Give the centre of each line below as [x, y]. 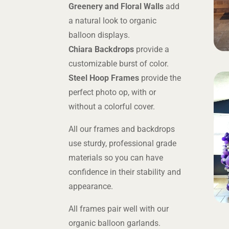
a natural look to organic [113, 21]
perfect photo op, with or [112, 92]
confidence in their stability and [125, 172]
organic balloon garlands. [115, 223]
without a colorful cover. [112, 107]
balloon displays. [99, 35]
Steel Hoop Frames [104, 78]
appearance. [91, 186]
